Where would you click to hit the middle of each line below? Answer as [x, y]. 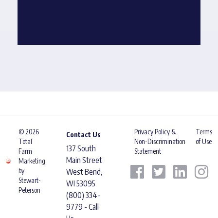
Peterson [29, 190]
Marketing [32, 161]
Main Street [84, 160]
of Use [204, 141]
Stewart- [29, 180]
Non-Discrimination [160, 141]
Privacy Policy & [155, 132]
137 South [81, 148]
